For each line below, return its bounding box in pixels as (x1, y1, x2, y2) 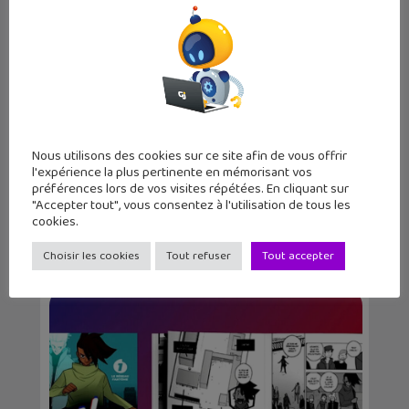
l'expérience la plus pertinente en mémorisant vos (32, 161, 312, 184)
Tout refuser (166, 246, 231, 266)
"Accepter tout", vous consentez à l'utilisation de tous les (32, 194, 351, 216)
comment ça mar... (77, 212, 202, 235)
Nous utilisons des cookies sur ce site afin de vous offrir (32, 144, 347, 167)
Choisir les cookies (43, 246, 140, 266)
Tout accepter (262, 246, 334, 266)
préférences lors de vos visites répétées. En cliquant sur (32, 177, 349, 200)
